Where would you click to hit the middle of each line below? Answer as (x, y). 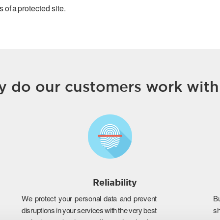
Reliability (115, 183)
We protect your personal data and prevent (89, 198)
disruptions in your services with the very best (89, 210)
